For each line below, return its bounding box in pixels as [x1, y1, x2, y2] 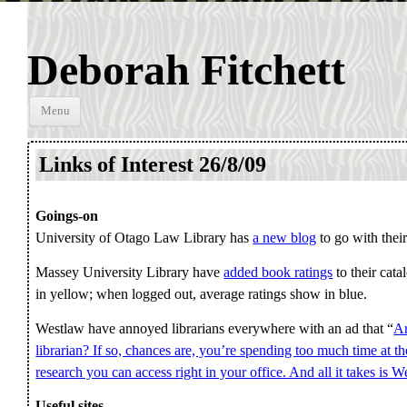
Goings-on [35, 207, 99, 223]
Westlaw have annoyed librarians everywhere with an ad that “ [35, 320, 394, 336]
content [86, 125, 129, 142]
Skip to [86, 101, 128, 117]
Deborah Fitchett [26, 45, 345, 94]
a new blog [253, 229, 317, 245]
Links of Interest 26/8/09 [38, 152, 266, 176]
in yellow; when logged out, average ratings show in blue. [35, 285, 368, 302]
